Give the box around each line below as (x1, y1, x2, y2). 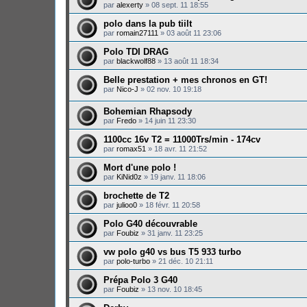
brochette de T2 (103, 191, 169, 201)
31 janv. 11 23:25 (147, 229, 203, 238)
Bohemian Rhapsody (103, 106, 192, 117)
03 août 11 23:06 (167, 28, 221, 37)
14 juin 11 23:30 (145, 116, 196, 125)
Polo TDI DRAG (103, 46, 169, 57)
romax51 (116, 145, 146, 153)
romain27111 (116, 28, 158, 37)
